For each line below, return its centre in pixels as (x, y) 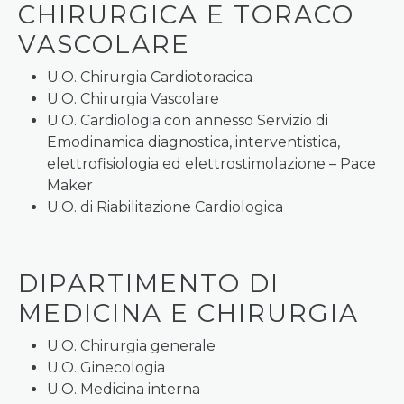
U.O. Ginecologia (106, 367)
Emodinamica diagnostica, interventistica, (193, 142)
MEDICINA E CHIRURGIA (188, 313)
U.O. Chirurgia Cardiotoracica (150, 77)
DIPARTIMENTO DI (149, 283)
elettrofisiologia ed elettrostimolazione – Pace (211, 164)
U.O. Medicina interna (124, 389)
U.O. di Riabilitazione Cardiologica (165, 207)
